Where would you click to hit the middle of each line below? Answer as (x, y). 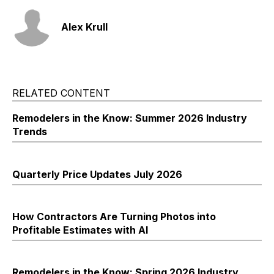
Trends (30, 131)
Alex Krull (84, 27)
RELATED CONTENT (61, 93)
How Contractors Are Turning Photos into (114, 216)
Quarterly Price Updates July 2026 (97, 174)
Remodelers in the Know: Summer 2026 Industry (130, 118)
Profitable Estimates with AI (80, 230)
